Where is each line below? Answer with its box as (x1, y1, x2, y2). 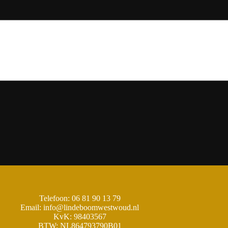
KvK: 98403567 (53, 212, 106, 221)
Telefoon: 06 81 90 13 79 (39, 194, 121, 203)
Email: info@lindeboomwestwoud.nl (20, 203, 139, 212)
